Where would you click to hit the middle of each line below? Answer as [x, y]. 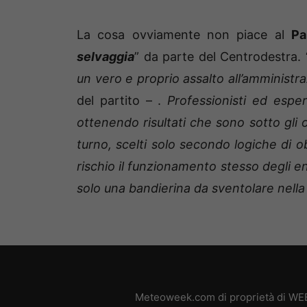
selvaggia [106, 57]
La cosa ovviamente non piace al [184, 35]
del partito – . [119, 101]
